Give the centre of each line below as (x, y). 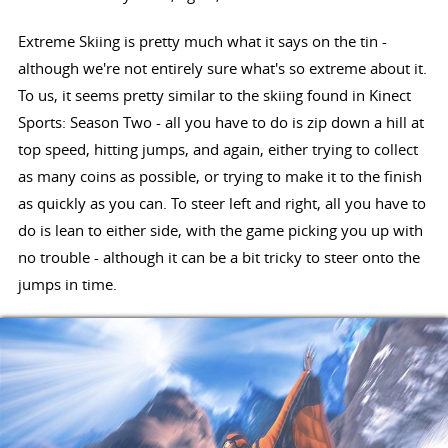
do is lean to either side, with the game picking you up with (220, 229)
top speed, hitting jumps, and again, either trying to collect (217, 148)
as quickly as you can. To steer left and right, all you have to (221, 202)
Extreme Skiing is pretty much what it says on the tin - (202, 40)
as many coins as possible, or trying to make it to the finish (219, 175)
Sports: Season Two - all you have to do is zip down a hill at (220, 121)
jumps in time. (67, 283)
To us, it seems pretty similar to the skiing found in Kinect (214, 94)
